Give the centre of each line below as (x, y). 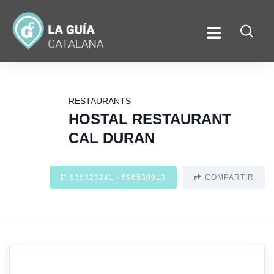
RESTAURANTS (100, 101)
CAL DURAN (112, 138)
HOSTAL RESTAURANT (150, 119)
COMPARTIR (229, 178)
